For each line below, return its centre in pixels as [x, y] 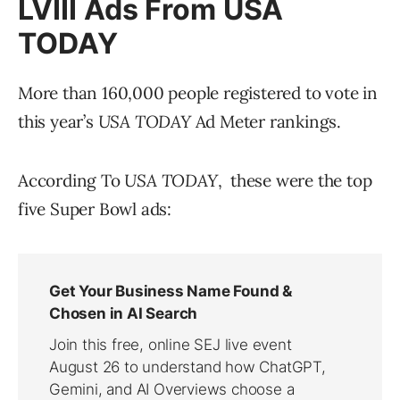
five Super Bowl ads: [95, 209]
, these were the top [295, 180]
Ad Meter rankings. [266, 121]
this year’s [58, 121]
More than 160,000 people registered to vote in [198, 93]
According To [71, 180]
